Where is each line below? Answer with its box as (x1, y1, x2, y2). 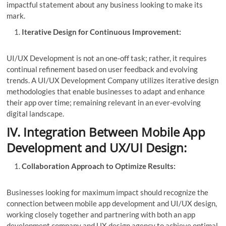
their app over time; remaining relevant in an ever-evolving (7, 97, 201, 107)
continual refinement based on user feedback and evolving (7, 64, 198, 74)
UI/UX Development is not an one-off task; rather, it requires (7, 53, 207, 63)
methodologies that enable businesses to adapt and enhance (7, 86, 205, 96)
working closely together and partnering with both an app (7, 209, 196, 219)
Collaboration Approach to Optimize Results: (22, 161, 176, 171)
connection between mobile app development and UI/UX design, (7, 198, 217, 208)
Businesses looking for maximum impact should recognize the (7, 187, 209, 197)
